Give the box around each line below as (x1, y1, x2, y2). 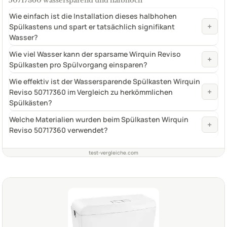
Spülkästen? (9, 97, 52, 107)
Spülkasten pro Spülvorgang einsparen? (9, 59, 147, 69)
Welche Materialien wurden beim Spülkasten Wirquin (9, 114, 188, 124)
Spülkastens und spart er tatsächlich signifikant (9, 21, 175, 31)
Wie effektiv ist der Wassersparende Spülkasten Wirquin (9, 76, 200, 86)
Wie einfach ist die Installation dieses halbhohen (9, 11, 177, 21)
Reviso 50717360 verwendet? (9, 125, 108, 135)
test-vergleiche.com (89, 148, 138, 156)
